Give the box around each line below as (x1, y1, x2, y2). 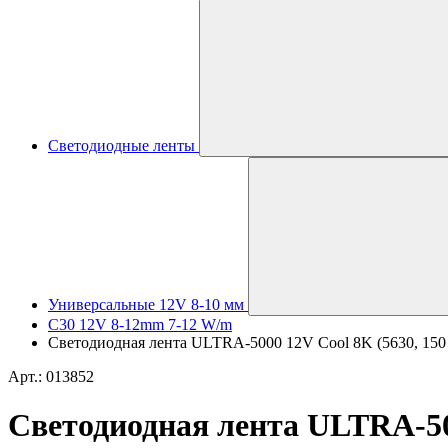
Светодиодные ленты (48, 137, 195, 154)
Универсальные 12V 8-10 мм (48, 296, 244, 313)
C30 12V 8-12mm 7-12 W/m (48, 316, 232, 333)
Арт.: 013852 (8, 368, 94, 385)
